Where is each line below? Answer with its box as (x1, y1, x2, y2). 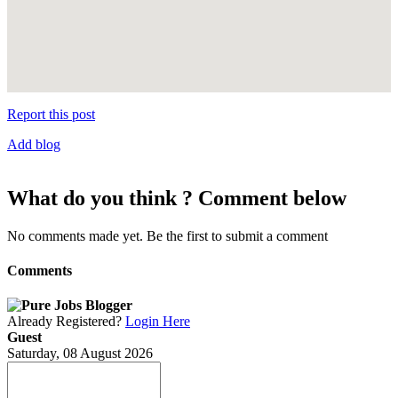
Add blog (7, 137, 60, 152)
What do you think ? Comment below (7, 186, 346, 210)
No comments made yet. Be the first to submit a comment (7, 227, 328, 243)
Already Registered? (7, 314, 125, 330)
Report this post (7, 107, 95, 122)
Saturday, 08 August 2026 (7, 346, 153, 362)
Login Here (125, 314, 190, 330)
